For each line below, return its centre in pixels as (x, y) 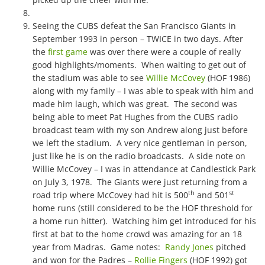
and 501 (212, 195)
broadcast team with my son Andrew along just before (140, 130)
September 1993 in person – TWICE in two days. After (138, 39)
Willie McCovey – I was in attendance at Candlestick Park (144, 169)
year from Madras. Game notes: (99, 247)
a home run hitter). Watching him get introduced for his (144, 221)
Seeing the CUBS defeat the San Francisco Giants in (134, 26)
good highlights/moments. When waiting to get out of (139, 65)
